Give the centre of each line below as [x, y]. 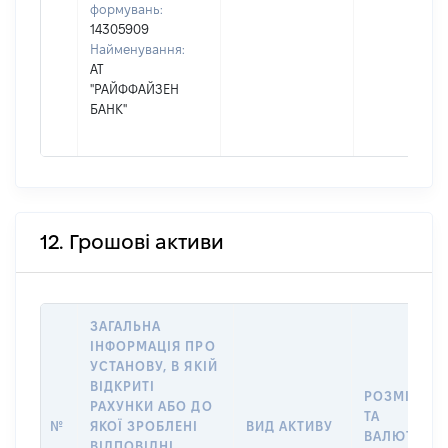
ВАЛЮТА [393, 436]
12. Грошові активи [132, 242]
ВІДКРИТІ [123, 386]
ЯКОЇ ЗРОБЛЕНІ [144, 426]
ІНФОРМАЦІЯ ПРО [153, 346]
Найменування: [137, 49]
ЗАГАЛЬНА [126, 326]
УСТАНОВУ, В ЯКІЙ [154, 366]
